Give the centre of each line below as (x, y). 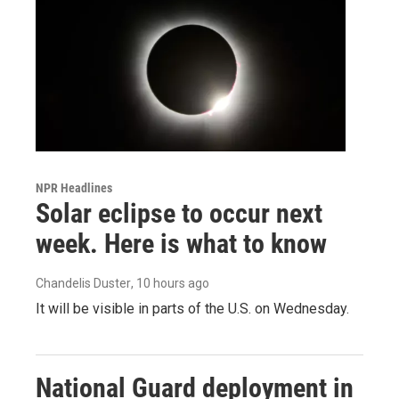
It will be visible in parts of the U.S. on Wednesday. (192, 308)
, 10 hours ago (170, 283)
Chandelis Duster (83, 283)
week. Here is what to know (181, 243)
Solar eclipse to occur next (179, 213)
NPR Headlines (74, 187)
